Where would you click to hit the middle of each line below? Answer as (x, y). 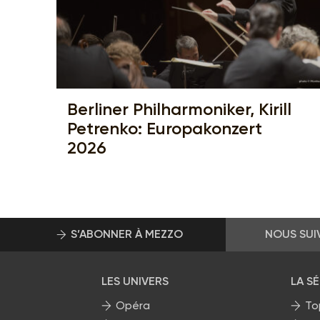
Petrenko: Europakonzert (165, 128)
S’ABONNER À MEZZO (127, 234)
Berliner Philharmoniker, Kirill (179, 109)
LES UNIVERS (135, 281)
